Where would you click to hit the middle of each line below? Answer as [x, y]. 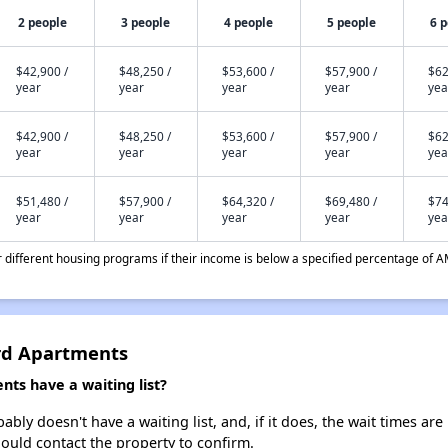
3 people [146, 22]
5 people [352, 22]
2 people [43, 22]
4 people [249, 22]
